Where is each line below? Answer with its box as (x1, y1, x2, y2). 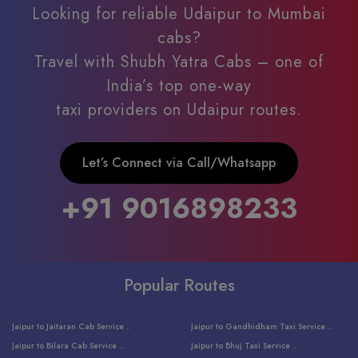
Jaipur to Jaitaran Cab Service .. (12, 320, 131, 332)
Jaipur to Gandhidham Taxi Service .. (191, 320, 332, 332)
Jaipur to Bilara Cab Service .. (12, 339, 124, 352)
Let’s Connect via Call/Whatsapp (82, 153, 276, 172)
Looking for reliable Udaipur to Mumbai (32, 2, 326, 26)
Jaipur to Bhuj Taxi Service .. (191, 339, 297, 352)
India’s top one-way (106, 74, 252, 97)
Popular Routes (123, 272, 235, 297)
